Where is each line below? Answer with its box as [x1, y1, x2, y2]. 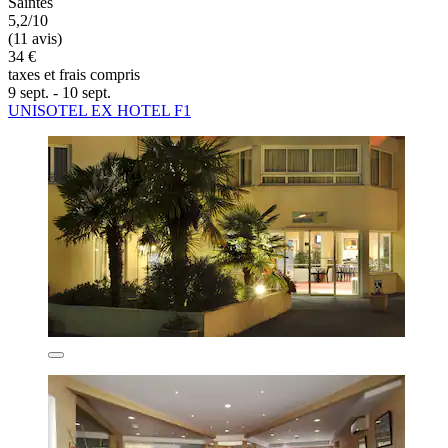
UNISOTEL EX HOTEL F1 [8, 102, 191, 120]
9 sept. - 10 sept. [8, 84, 111, 102]
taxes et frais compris [8, 66, 140, 84]
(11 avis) [8, 30, 62, 48]
